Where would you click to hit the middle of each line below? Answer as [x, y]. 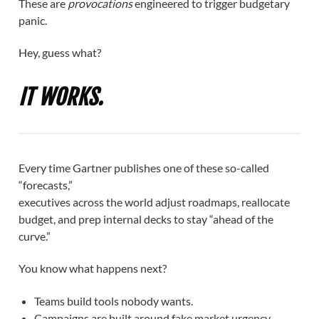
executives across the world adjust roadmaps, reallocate [154, 202]
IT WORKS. [61, 98]
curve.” [35, 236]
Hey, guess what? [60, 53]
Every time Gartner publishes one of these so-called [144, 167]
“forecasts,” [46, 184]
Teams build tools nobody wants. [114, 300]
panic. [33, 20]
